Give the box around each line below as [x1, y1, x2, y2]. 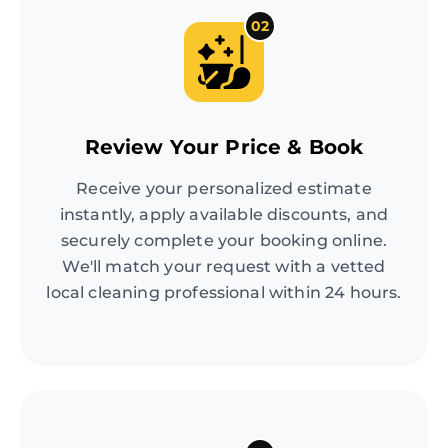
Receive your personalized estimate [76, 179, 372, 199]
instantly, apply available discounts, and [59, 205, 389, 225]
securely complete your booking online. [60, 231, 388, 251]
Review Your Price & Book [84, 135, 364, 160]
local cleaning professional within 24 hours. [46, 283, 402, 303]
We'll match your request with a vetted [62, 257, 386, 277]
